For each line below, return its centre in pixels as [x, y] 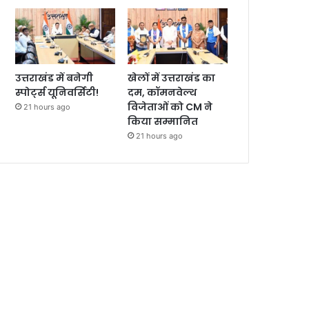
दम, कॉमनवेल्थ [162, 93]
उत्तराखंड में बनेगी [54, 78]
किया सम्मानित [163, 122]
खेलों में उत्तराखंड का [172, 78]
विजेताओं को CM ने [170, 107]
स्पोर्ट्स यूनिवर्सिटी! [57, 93]
